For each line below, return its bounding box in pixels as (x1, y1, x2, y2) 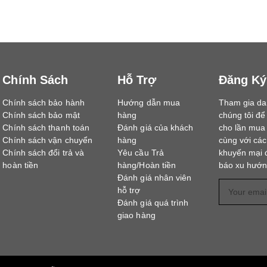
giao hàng (117, 210, 156, 221)
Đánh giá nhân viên (117, 173, 192, 183)
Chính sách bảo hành (2, 98, 85, 108)
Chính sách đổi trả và (2, 148, 85, 158)
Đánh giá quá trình (117, 198, 189, 208)
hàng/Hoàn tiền (117, 160, 176, 170)
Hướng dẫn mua (117, 98, 181, 108)
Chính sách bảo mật (2, 110, 80, 120)
